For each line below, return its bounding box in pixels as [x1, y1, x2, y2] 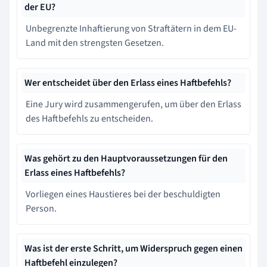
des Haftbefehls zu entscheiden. [26, 111, 153, 125]
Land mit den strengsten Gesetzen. [26, 36, 164, 49]
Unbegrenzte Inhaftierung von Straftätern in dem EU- [26, 21, 237, 35]
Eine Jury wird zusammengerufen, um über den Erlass [26, 97, 241, 111]
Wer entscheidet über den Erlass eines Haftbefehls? [24, 76, 231, 89]
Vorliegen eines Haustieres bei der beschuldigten [26, 187, 221, 201]
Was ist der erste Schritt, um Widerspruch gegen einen [24, 241, 243, 255]
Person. [26, 201, 57, 215]
